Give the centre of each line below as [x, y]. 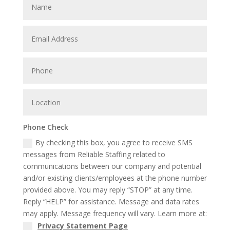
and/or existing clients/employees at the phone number [115, 178]
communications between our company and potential [112, 166]
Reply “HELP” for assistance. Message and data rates [111, 201]
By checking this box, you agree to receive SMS [114, 142]
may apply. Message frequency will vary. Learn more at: [115, 213]
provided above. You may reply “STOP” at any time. [108, 189]
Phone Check [46, 127]
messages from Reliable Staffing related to [94, 154]
